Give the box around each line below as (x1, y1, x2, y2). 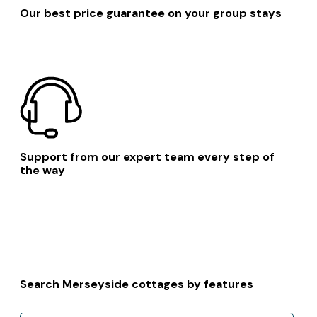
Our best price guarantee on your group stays (20, 5, 282, 21)
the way (20, 162, 66, 178)
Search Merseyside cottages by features (20, 276, 254, 292)
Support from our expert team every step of (20, 149, 275, 164)
